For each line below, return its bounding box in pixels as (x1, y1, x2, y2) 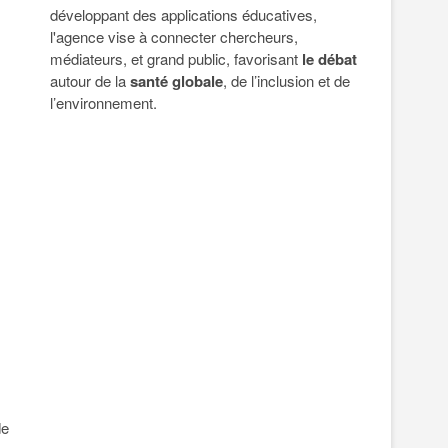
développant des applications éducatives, (50, 4, 317, 26)
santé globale (130, 70, 223, 93)
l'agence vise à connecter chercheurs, (50, 26, 298, 48)
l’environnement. (50, 92, 157, 114)
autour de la (50, 70, 130, 92)
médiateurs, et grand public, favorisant (50, 48, 302, 70)
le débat (302, 48, 357, 71)
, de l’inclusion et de (223, 70, 350, 92)
